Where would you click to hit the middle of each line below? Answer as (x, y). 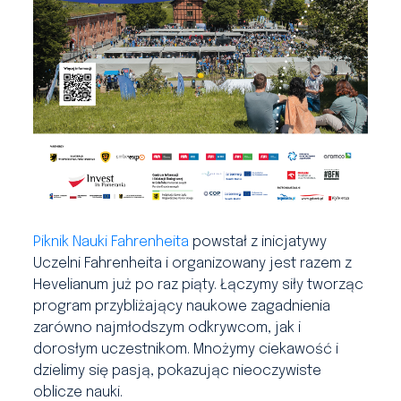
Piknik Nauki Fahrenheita (111, 242)
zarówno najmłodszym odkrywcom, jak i (167, 328)
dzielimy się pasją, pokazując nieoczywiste (178, 371)
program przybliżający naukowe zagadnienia (182, 306)
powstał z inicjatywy (258, 242)
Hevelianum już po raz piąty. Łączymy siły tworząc (199, 285)
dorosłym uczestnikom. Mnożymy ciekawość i (186, 349)
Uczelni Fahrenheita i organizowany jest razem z (193, 263)
